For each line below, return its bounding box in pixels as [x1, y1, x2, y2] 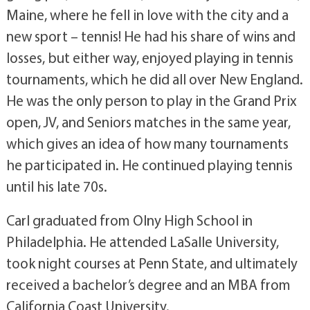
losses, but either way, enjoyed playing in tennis [6, 48, 293, 66]
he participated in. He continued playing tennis [6, 155, 293, 174]
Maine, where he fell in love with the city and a [6, 5, 289, 24]
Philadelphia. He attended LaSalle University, [6, 232, 279, 250]
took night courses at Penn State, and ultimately [6, 253, 298, 272]
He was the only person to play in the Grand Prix [6, 91, 297, 109]
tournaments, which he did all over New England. [6, 69, 303, 88]
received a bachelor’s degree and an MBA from [6, 275, 291, 293]
